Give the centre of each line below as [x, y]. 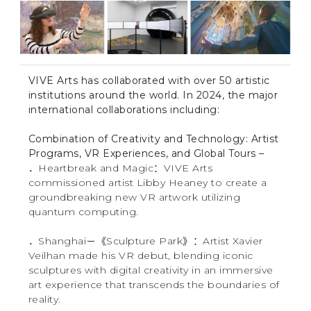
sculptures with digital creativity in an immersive [151, 270]
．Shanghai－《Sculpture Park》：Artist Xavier [145, 241]
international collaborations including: [124, 109]
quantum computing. [83, 211]
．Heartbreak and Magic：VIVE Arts [120, 168]
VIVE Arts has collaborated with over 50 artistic [149, 80]
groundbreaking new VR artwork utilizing [134, 197]
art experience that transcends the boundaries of [154, 284]
